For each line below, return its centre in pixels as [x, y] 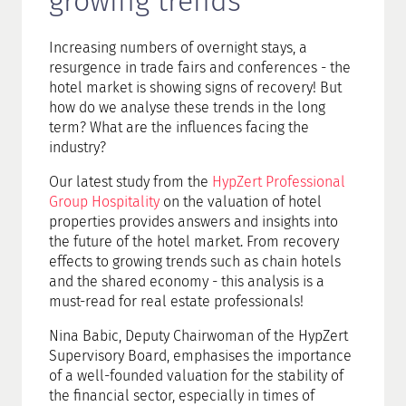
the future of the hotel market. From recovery [193, 242]
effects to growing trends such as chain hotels [194, 262]
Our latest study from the [130, 182]
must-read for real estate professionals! [176, 302]
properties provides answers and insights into [193, 222]
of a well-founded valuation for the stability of [196, 376]
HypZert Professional [278, 182]
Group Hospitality [104, 202]
